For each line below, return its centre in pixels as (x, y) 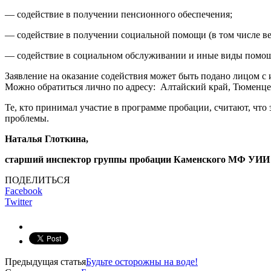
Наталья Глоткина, (47, 139)
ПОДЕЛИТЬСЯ (38, 180)
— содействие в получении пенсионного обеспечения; (119, 14)
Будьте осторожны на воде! (142, 261)
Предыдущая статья (45, 261)
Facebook (24, 191)
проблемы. (28, 118)
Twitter (18, 201)
